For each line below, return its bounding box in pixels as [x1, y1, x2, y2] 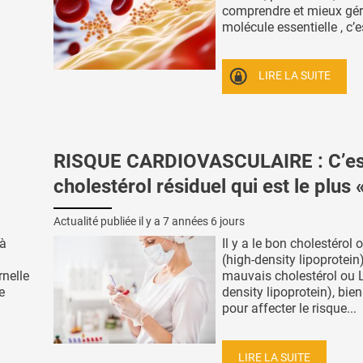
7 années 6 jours [163, 214, 245, 228]
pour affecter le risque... [222, 300, 357, 316]
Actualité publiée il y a [53, 214, 163, 228]
